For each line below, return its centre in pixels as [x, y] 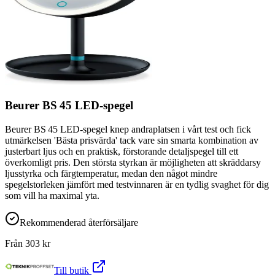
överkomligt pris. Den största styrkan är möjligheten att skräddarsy [133, 162]
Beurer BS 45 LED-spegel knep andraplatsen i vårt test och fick [128, 129]
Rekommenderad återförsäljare [79, 222]
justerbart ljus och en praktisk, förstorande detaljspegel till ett [122, 151]
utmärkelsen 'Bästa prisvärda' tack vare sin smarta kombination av [132, 140]
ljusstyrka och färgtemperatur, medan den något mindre [111, 173]
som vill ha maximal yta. [52, 195]
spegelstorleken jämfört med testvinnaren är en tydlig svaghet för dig [137, 184]
